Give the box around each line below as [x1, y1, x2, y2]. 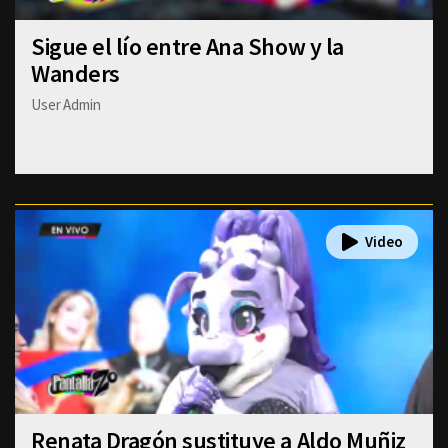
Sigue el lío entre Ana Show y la [31, 30, 344, 62]
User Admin [31, 94, 101, 114]
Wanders [31, 57, 120, 89]
